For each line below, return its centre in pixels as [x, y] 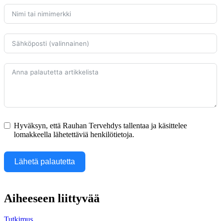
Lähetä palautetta [45, 162]
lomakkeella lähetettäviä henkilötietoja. [74, 135]
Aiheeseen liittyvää [52, 198]
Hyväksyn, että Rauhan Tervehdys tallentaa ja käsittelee [100, 126]
